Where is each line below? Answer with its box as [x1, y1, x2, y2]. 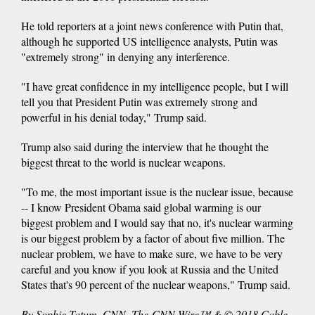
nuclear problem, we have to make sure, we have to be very [21, 245, 283, 261]
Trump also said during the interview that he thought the [21, 139, 269, 154]
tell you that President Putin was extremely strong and [21, 94, 257, 109]
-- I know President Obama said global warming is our [21, 199, 261, 214]
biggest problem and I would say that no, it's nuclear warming [21, 214, 293, 230]
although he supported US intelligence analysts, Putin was [21, 33, 278, 49]
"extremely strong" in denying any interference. [21, 49, 230, 64]
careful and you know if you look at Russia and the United [21, 261, 278, 276]
